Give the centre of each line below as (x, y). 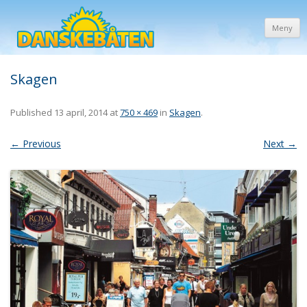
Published (32, 113)
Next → (280, 144)
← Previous (36, 144)
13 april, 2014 (81, 113)
